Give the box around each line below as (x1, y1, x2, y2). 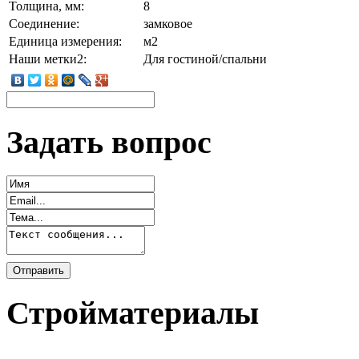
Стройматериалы (6, 295, 259, 332)
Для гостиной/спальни (143, 51, 267, 66)
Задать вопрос (6, 123, 212, 160)
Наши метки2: (9, 51, 87, 66)
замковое (143, 16, 192, 30)
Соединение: (9, 16, 79, 30)
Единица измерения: (9, 34, 122, 48)
